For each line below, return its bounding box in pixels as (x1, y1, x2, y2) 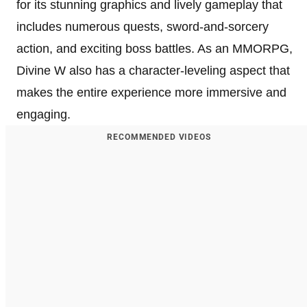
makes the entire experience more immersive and (16, 85, 286, 99)
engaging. (16, 107, 71, 121)
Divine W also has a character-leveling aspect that (16, 63, 290, 77)
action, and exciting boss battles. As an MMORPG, (16, 41, 293, 56)
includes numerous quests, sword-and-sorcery (16, 19, 269, 34)
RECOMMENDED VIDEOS (107, 132, 211, 142)
